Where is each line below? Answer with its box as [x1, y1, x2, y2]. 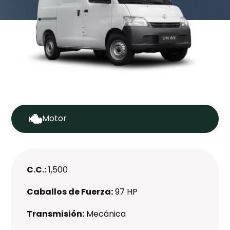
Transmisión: [27, 207, 85, 220]
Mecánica [86, 207, 126, 220]
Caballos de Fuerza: [27, 185, 113, 198]
